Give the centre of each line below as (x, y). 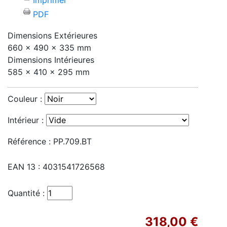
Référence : (29, 141)
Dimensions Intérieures (51, 60)
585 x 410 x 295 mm (49, 72)
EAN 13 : (24, 167)
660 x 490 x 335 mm (49, 48)
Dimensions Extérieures (52, 35)
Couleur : (25, 99)
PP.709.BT (72, 141)
